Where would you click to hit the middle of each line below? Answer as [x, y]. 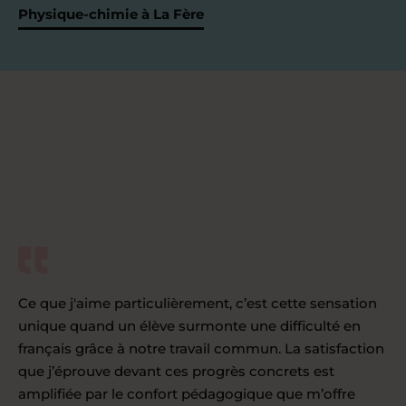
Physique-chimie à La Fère [111, 14]
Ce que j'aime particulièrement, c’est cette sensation [198, 303]
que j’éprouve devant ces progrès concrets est [176, 371]
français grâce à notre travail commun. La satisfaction [201, 348]
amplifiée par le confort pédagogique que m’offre [187, 393]
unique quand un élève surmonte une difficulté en [189, 325]
